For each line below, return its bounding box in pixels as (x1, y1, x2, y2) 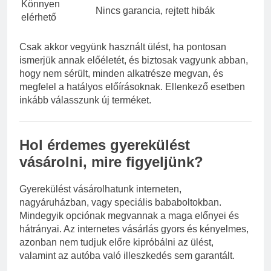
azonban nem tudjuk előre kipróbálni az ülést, (19, 237, 214, 247)
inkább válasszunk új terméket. (19, 95, 151, 106)
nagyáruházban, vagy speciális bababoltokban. (19, 197, 221, 207)
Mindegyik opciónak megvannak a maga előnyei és (19, 210, 239, 221)
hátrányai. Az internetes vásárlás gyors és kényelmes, (19, 223, 249, 234)
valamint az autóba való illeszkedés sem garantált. (19, 250, 235, 261)
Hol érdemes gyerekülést (19, 137, 190, 154)
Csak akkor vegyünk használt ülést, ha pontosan (19, 42, 226, 53)
